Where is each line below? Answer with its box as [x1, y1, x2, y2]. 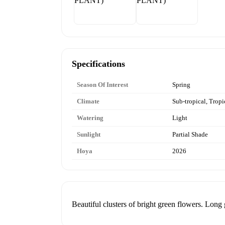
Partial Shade [172, 130, 208, 138]
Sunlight [77, 130, 100, 138]
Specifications [72, 58, 125, 69]
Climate [77, 97, 99, 105]
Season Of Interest [77, 80, 128, 88]
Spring [172, 80, 190, 88]
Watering [77, 114, 103, 122]
